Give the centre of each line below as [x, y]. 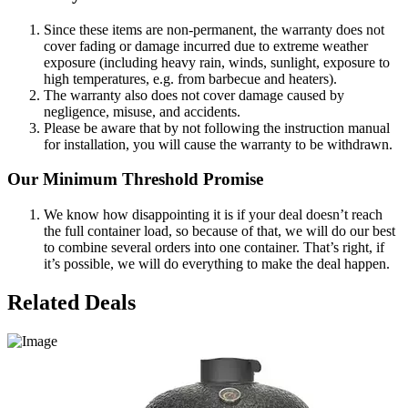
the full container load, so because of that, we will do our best [219, 230]
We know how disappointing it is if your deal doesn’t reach [213, 214]
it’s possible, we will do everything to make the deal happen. [217, 263]
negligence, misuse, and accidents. [142, 111]
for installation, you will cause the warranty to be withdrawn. [218, 144]
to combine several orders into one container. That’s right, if [214, 247]
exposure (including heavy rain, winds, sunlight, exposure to [217, 62]
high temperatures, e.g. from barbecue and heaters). [190, 78]
